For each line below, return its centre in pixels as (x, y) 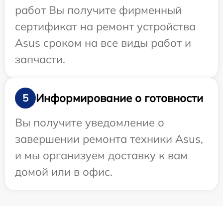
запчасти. (40, 59)
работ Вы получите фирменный (98, 10)
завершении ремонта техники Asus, (109, 139)
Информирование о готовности (119, 98)
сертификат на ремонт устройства (105, 27)
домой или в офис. (64, 172)
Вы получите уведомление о (90, 123)
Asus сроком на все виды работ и (103, 43)
